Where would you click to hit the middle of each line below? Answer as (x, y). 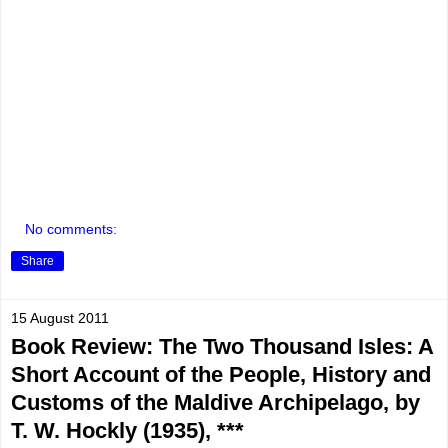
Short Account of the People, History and (221, 375)
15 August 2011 (60, 318)
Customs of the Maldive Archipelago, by (215, 403)
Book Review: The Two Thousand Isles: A (222, 347)
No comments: (71, 229)
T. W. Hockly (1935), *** (127, 431)
